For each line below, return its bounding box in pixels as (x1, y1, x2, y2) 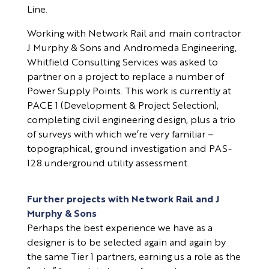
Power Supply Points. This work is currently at (26, 84, 231, 97)
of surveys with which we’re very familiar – (26, 127, 213, 141)
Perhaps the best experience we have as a (26, 221, 213, 234)
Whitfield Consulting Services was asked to (26, 55, 218, 68)
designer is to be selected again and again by (26, 235, 226, 249)
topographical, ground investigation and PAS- (26, 142, 232, 155)
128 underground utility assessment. (26, 156, 189, 169)
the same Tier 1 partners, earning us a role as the (26, 250, 241, 263)
